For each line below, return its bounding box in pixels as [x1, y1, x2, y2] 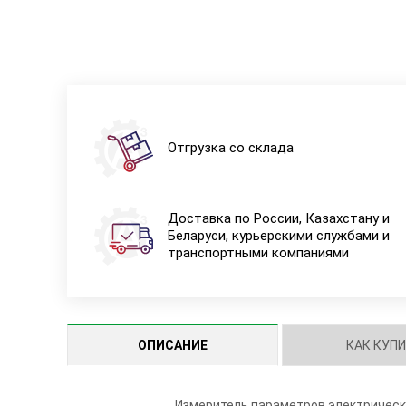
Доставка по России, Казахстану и [167, 209, 390, 227]
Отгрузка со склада [167, 139, 294, 156]
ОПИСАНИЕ [137, 338, 208, 353]
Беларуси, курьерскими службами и [167, 227, 390, 244]
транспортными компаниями [167, 244, 349, 261]
